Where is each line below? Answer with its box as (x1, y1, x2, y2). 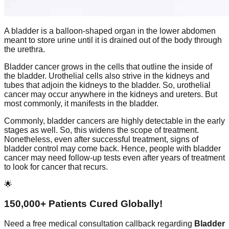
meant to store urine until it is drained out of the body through (4, 35, 222, 44)
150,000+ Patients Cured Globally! (4, 198, 163, 210)
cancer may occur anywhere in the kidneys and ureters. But (4, 89, 217, 99)
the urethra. (4, 44, 45, 54)
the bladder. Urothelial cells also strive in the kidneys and (4, 71, 210, 80)
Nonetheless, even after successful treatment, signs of (4, 134, 198, 144)
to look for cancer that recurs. (4, 162, 108, 171)
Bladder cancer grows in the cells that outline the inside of (4, 62, 212, 71)
